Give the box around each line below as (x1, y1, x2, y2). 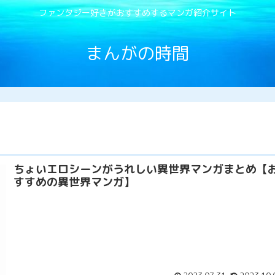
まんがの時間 (86, 41, 189, 65)
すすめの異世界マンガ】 (13, 174, 135, 190)
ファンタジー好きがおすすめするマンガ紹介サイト (39, 7, 236, 19)
